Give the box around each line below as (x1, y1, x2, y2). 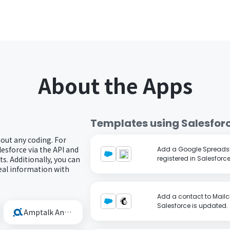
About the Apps (37, 70, 193, 100)
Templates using (90, 116, 179, 130)
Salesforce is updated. (157, 201, 228, 210)
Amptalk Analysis (64, 206, 71, 217)
